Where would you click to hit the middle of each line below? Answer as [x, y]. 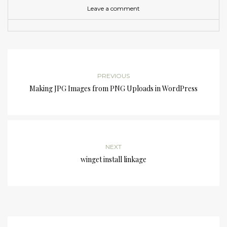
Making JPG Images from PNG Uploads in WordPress [113, 89]
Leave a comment [113, 9]
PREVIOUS [113, 76]
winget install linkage [113, 160]
